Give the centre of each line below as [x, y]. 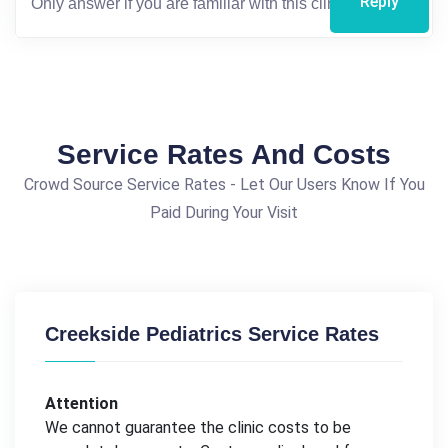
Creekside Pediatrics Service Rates [212, 334]
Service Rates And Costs [224, 154]
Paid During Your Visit [224, 212]
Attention [81, 403]
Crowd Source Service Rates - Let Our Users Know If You [224, 184]
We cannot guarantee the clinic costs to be [198, 427]
